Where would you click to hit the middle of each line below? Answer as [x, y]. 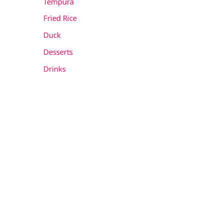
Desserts [58, 52]
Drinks [55, 68]
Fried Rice [60, 18]
